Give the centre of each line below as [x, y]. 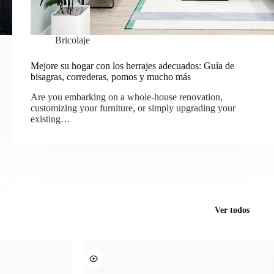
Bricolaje [72, 40]
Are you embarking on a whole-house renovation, [127, 97]
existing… [50, 119]
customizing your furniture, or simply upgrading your [133, 108]
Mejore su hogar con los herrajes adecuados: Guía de [132, 66]
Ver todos [232, 210]
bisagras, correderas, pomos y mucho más [111, 77]
